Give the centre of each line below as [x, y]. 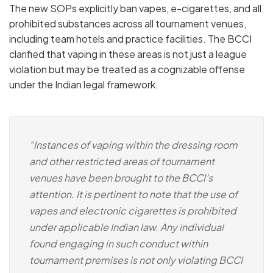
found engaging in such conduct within [119, 244]
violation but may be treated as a [83, 69]
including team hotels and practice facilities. [108, 39]
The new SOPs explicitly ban [74, 9]
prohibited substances [60, 24]
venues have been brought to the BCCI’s [121, 178]
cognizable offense [201, 69]
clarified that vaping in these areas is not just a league [128, 54]
